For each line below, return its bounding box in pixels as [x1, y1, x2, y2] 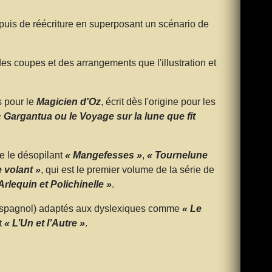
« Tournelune [146, 149, 208, 160]
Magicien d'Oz [36, 96, 101, 107]
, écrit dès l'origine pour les [100, 96, 216, 107]
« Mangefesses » [64, 149, 142, 160]
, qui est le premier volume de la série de [40, 164, 214, 175]
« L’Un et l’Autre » [4, 217, 85, 228]
